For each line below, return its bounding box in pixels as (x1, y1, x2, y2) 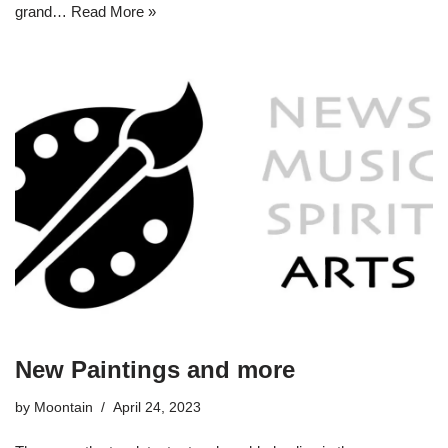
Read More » (71, 3, 156, 21)
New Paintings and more (15, 355, 295, 383)
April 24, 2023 (113, 399, 201, 415)
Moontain (34, 399, 93, 415)
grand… (15, 3, 71, 21)
